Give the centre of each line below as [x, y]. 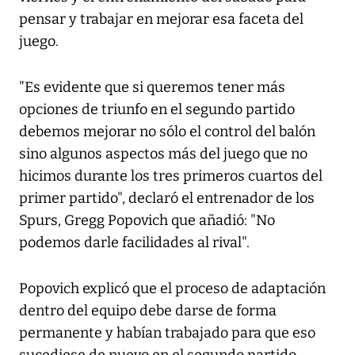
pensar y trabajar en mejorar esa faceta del [161, 19]
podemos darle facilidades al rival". [134, 243]
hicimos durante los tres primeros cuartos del [171, 176]
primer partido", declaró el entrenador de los [167, 198]
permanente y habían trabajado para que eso [167, 333]
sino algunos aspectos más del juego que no [163, 154]
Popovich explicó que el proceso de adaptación [172, 289]
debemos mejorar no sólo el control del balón [167, 132]
